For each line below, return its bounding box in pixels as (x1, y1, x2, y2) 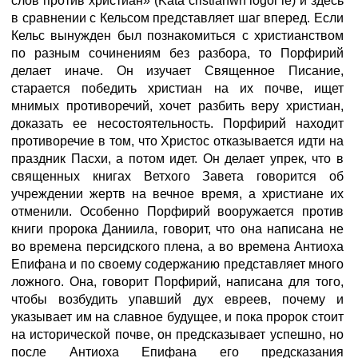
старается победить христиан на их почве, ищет (11, 82, 344, 95)
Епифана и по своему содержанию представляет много (11, 257, 344, 271)
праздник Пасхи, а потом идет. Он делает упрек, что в (11, 152, 344, 165)
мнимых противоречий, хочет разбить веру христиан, (11, 99, 344, 113)
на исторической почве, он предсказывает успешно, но (11, 328, 344, 341)
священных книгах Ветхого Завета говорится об (11, 169, 344, 183)
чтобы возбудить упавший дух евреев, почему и (11, 292, 344, 306)
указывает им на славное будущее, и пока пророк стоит (11, 310, 344, 324)
